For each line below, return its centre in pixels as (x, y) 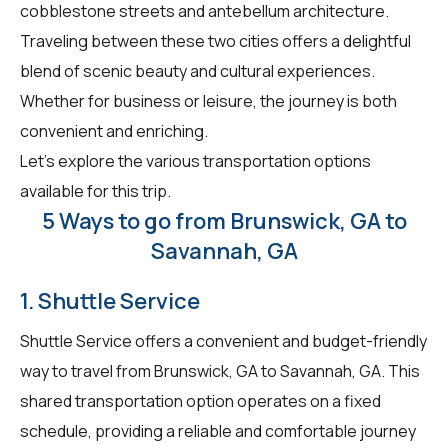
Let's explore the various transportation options (195, 160)
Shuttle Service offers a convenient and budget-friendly (223, 340)
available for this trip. (95, 190)
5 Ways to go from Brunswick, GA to (224, 220)
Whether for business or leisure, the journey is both (208, 100)
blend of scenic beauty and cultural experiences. (197, 70)
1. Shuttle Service (110, 300)
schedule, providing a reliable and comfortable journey (218, 430)
